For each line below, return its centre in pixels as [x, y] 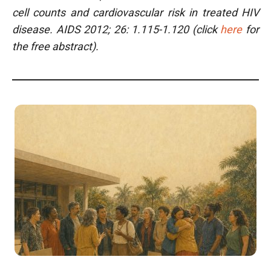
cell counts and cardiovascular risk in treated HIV [135, 12]
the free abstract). [55, 46]
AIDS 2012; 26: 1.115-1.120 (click [138, 29]
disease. [34, 29]
